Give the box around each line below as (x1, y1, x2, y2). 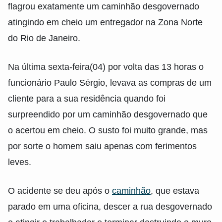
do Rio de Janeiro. (8, 33, 80, 43)
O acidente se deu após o (8, 186, 112, 196)
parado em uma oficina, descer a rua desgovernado (8, 202, 212, 212)
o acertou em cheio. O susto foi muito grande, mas (8, 125, 208, 135)
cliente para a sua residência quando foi (8, 93, 166, 104)
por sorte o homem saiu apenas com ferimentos (8, 141, 197, 151)
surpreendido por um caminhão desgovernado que (8, 109, 208, 119)
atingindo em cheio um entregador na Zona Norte (8, 17, 203, 27)
